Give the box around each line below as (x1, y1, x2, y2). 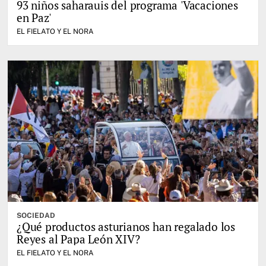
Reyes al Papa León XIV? (17, 231, 140, 246)
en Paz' (17, 10, 51, 26)
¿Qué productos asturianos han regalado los (17, 218, 236, 234)
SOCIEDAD (17, 211, 55, 220)
